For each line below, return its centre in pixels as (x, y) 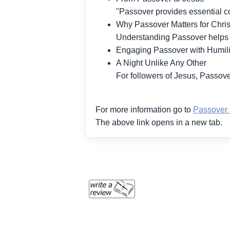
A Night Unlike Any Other (161, 63)
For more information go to (145, 110)
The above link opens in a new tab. (159, 123)
